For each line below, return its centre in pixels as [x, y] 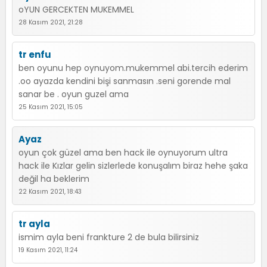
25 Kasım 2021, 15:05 [51, 107]
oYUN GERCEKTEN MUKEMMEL [76, 10]
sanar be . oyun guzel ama [74, 94]
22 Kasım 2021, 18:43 [50, 192]
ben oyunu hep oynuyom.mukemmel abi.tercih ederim [133, 68]
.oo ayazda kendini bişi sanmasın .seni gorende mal [125, 81]
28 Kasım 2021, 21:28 [51, 22]
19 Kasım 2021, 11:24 [48, 250]
